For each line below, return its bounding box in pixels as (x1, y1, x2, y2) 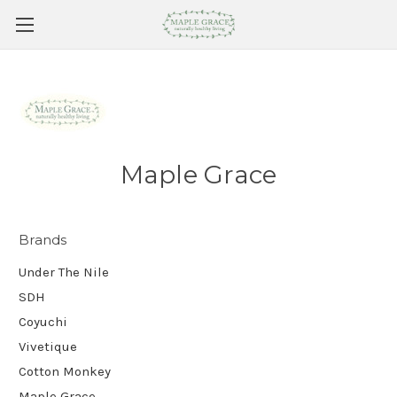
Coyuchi (19, 313, 67, 330)
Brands (19, 231, 67, 248)
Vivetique (19, 338, 77, 354)
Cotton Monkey (19, 362, 111, 379)
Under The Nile (19, 263, 109, 280)
